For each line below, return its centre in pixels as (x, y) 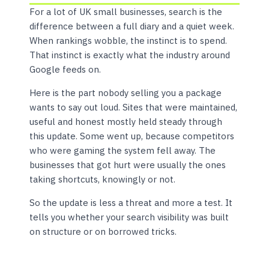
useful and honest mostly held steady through (126, 122)
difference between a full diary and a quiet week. (132, 26)
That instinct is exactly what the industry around (130, 55)
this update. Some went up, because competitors (132, 136)
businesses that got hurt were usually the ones (128, 165)
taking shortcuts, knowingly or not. (103, 180)
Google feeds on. (65, 70)
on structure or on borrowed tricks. (103, 232)
